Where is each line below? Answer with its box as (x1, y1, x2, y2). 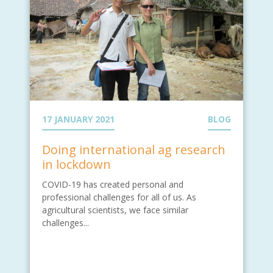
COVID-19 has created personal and (42, 178, 183, 190)
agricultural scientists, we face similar (42, 204, 188, 216)
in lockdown (42, 155, 111, 172)
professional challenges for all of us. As (42, 191, 196, 203)
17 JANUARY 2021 (42, 113, 115, 125)
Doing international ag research (42, 141, 225, 158)
